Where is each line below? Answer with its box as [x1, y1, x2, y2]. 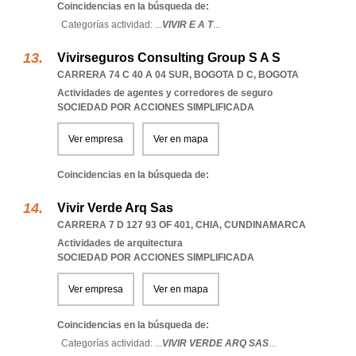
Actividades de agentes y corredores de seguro [57, 87, 273, 99]
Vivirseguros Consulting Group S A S [57, 51, 281, 64]
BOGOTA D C [194, 69, 253, 80]
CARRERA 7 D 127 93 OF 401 [57, 219, 191, 230]
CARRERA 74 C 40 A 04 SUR [57, 69, 189, 80]
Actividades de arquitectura [57, 238, 183, 249]
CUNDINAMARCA [224, 219, 306, 230]
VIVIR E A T [162, 19, 213, 30]
